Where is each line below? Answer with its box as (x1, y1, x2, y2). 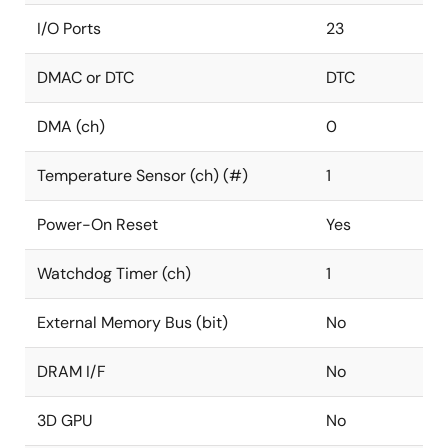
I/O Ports (37, 18, 101, 39)
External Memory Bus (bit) (37, 312, 228, 333)
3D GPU (37, 410, 93, 431)
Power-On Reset (37, 214, 158, 235)
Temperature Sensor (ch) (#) (37, 165, 248, 186)
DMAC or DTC (37, 67, 134, 88)
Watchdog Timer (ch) (37, 263, 191, 284)
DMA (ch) (37, 116, 105, 137)
